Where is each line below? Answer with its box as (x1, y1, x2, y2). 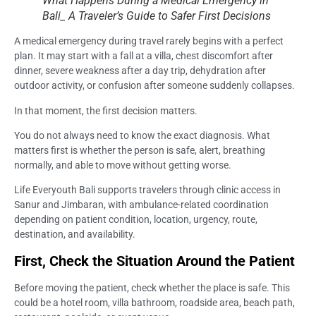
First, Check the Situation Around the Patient (14, 252, 295, 269)
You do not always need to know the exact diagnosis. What (14, 130, 270, 142)
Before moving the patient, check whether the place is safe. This (14, 281, 290, 293)
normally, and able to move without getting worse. (14, 159, 231, 171)
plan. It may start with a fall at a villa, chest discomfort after (14, 50, 273, 62)
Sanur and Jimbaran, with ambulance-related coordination (14, 199, 269, 211)
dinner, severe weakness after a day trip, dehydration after (14, 65, 266, 77)
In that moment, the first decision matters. (14, 104, 197, 116)
